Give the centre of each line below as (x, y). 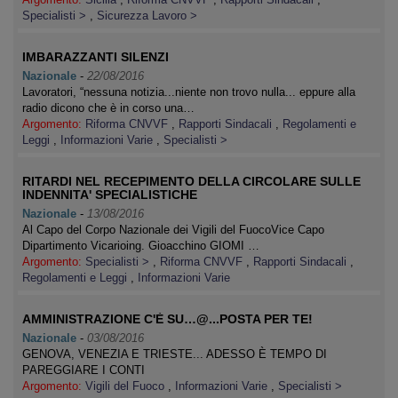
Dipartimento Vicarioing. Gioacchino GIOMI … (141, 246)
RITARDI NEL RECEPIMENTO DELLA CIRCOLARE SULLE (191, 181)
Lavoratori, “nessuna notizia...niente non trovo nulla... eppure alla (189, 92)
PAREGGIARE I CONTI (84, 370)
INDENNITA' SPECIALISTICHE (110, 195)
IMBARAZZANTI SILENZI (96, 57)
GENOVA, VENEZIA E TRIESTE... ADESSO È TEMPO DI (175, 354)
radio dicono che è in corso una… (108, 108)
